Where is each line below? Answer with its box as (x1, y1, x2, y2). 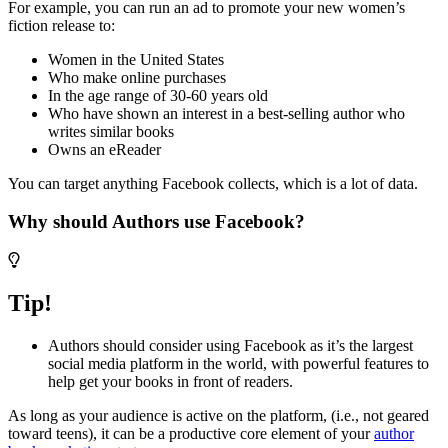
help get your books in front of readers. (48, 372, 293, 390)
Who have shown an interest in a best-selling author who (48, 104, 405, 122)
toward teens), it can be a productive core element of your (8, 424, 374, 442)
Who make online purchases (48, 68, 226, 86)
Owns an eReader (48, 140, 161, 158)
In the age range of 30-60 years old (48, 86, 268, 104)
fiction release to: (8, 16, 115, 34)
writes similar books (48, 122, 174, 140)
